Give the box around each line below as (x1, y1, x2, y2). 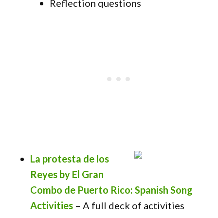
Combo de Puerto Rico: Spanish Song (30, 184, 193, 196)
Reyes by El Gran (30, 168, 104, 180)
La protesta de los (30, 153, 109, 164)
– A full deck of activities (73, 200, 185, 211)
